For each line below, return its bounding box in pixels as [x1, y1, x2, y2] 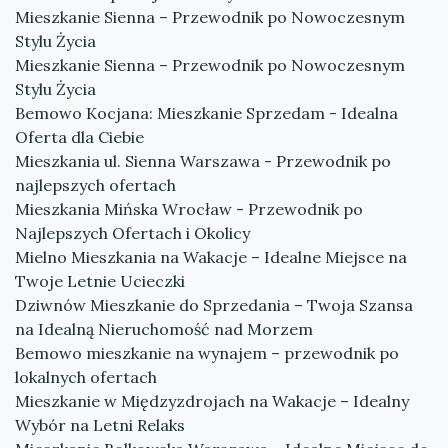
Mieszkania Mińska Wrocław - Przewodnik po [15, 199, 363, 219]
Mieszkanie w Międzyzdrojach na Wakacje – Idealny [15, 391, 409, 411]
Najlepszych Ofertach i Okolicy [15, 223, 250, 243]
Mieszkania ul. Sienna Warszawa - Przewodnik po [15, 151, 391, 171]
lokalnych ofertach [15, 367, 157, 387]
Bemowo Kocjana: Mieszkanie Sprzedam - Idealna [15, 103, 398, 123]
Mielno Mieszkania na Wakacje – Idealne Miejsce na [15, 247, 407, 267]
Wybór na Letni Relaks [15, 415, 185, 435]
